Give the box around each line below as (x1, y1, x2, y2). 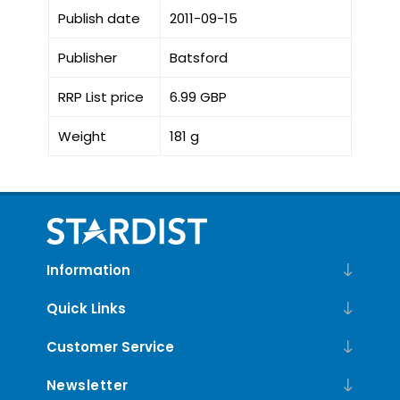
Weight (57, 126, 106, 146)
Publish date (57, 8, 140, 28)
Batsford (169, 47, 228, 67)
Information (46, 260, 130, 279)
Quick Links (46, 298, 126, 318)
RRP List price (57, 87, 144, 106)
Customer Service (46, 337, 174, 356)
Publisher (57, 47, 117, 67)
